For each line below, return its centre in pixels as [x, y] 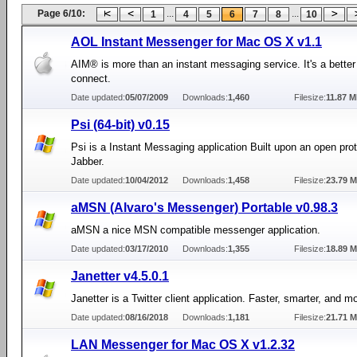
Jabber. [88, 161]
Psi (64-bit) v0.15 [120, 125]
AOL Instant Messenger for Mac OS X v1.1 [196, 42]
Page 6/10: [61, 14]
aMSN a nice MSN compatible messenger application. [196, 230]
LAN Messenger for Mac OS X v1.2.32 [183, 345]
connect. [91, 78]
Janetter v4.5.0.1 [120, 276]
